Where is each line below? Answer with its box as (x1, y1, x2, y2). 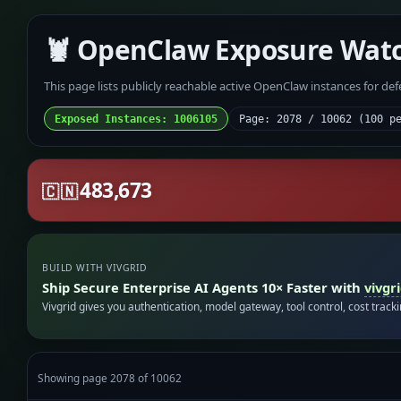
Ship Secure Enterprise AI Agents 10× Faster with (42, 277, 365, 296)
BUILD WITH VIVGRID (42, 261, 148, 275)
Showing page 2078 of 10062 (38, 370, 183, 385)
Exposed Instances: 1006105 (54, 112, 218, 125)
